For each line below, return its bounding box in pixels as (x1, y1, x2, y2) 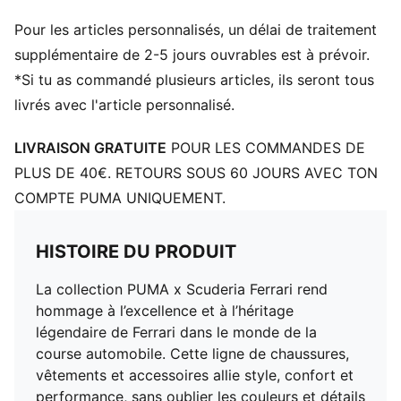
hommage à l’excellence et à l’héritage (36, 302, 294, 320)
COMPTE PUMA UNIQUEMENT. (14, 189, 226, 207)
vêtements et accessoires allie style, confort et (36, 366, 354, 384)
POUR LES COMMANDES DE (166, 139, 365, 157)
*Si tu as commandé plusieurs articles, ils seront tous (14, 71, 374, 89)
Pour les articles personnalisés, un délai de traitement (14, 21, 377, 38)
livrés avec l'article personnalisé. (14, 96, 235, 114)
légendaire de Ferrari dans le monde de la (36, 323, 317, 341)
